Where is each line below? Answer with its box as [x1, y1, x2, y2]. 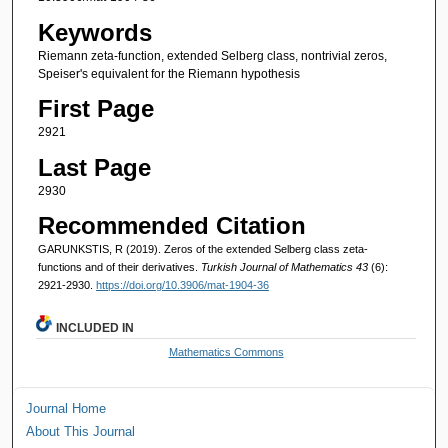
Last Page [37, 153, 151, 181]
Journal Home [26, 400, 107, 416]
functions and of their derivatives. [37, 260, 201, 273]
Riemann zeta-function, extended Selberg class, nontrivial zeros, [37, 48, 387, 63]
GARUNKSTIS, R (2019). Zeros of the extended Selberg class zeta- [37, 242, 368, 255]
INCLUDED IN [56, 320, 135, 335]
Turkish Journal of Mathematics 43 [200, 260, 371, 273]
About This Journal [26, 423, 136, 439]
